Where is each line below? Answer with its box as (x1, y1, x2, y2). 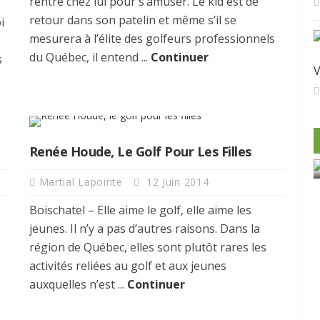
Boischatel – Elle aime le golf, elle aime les (29, 201, 251, 218)
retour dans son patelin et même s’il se (29, 11, 236, 28)
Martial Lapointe (39, 174, 126, 189)
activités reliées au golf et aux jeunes (29, 257, 226, 274)
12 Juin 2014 (143, 174, 209, 189)
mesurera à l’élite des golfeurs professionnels (29, 30, 275, 46)
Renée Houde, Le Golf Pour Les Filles (29, 142, 251, 160)
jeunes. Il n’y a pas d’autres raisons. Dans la (29, 220, 260, 236)
